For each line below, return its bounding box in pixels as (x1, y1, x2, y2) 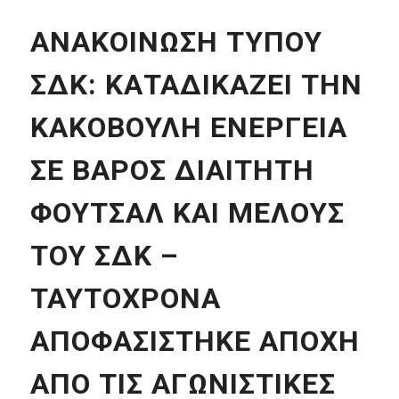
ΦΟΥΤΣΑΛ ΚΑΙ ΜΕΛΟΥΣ (29, 195, 345, 230)
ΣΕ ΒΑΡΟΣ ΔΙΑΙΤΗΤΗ (29, 152, 314, 187)
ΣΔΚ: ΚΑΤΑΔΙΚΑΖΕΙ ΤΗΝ (29, 67, 362, 102)
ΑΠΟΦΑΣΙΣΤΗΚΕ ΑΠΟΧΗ (29, 323, 360, 358)
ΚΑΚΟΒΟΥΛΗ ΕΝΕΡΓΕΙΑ (29, 110, 347, 144)
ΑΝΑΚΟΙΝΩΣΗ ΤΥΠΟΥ (29, 24, 322, 59)
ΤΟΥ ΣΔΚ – (29, 238, 179, 273)
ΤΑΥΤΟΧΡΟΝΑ (29, 281, 221, 315)
